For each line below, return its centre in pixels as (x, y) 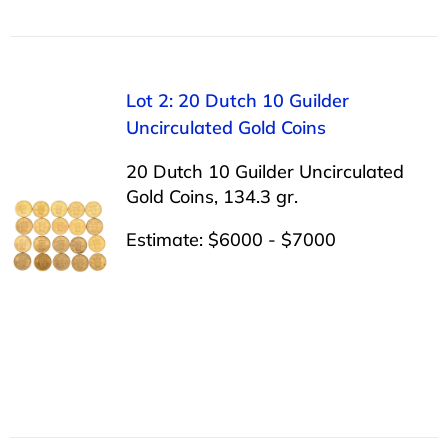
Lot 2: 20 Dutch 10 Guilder (237, 100)
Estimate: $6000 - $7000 (230, 239)
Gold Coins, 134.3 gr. (211, 196)
